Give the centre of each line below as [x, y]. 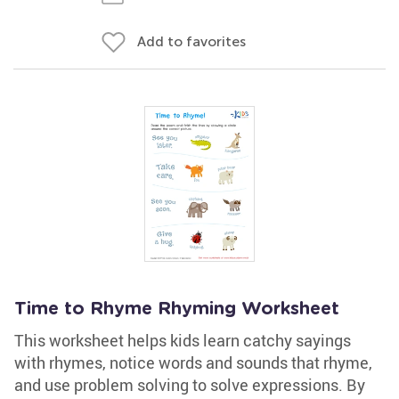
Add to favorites [191, 41]
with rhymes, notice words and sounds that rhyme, [193, 362]
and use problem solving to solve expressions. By [190, 385]
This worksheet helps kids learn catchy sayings [183, 340]
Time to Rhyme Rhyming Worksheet [177, 309]
